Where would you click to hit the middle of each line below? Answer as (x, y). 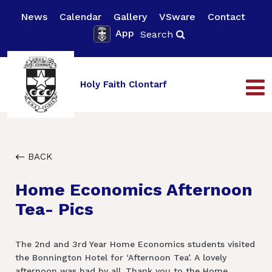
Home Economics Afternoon (134, 189)
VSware (177, 17)
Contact (226, 17)
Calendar (80, 17)
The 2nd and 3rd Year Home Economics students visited (135, 244)
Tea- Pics (54, 209)
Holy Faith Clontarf (124, 84)
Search (158, 34)
